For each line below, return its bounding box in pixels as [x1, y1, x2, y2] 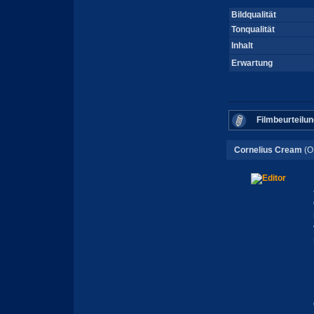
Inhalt [231, 41, 253, 50]
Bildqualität [231, 10, 276, 20]
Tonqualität [231, 25, 275, 34]
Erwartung [231, 58, 273, 68]
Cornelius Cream [233, 145, 302, 155]
